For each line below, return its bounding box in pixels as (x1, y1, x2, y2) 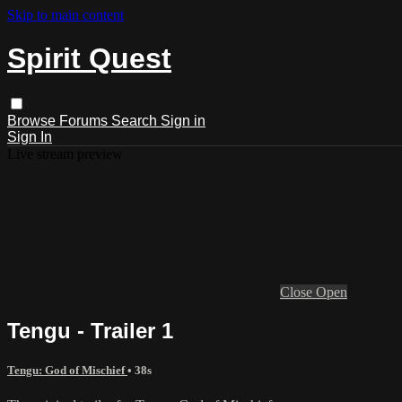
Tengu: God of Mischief (7, 363, 127, 377)
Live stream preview (7, 145, 123, 162)
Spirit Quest (7, 42, 171, 75)
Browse (7, 112, 59, 128)
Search (111, 112, 161, 128)
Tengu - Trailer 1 (7, 318, 173, 343)
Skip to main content (7, 7, 124, 22)
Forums (59, 112, 111, 128)
